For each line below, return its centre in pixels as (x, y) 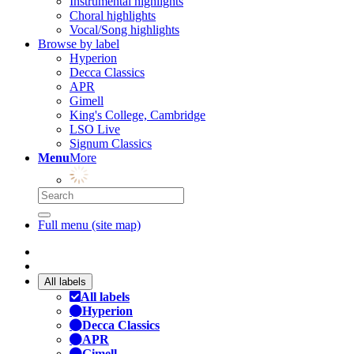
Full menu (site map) (89, 225)
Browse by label (79, 44)
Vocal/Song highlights (124, 30)
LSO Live (95, 129)
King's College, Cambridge (137, 115)
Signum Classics (111, 143)
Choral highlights (113, 15)
